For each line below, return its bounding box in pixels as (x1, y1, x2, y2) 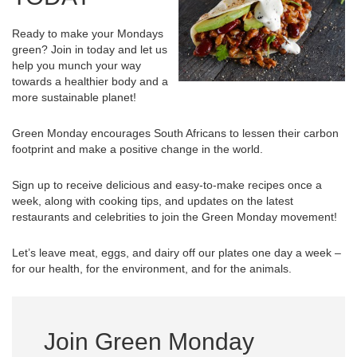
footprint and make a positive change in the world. (12, 142, 263, 155)
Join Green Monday (44, 328, 254, 355)
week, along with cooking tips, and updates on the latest (12, 194, 293, 207)
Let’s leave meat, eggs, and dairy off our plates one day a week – (12, 245, 341, 259)
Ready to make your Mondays (12, 26, 163, 40)
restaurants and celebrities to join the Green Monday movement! (12, 210, 337, 223)
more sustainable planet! (12, 90, 136, 104)
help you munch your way (12, 58, 141, 72)
